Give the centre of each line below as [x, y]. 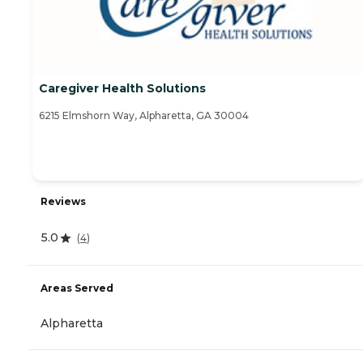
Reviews [63, 202]
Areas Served [77, 288]
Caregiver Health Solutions [122, 89]
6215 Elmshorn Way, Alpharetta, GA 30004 [144, 116]
